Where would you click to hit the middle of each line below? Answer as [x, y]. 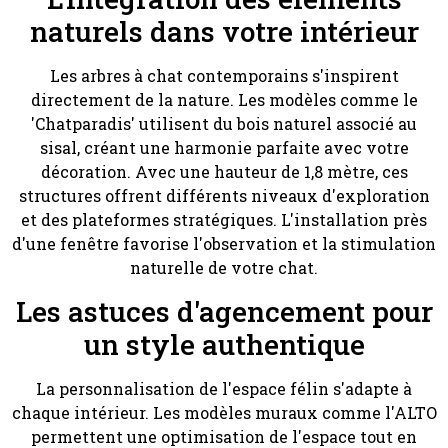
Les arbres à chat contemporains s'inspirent [224, 76]
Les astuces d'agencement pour [224, 311]
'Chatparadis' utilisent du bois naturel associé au [224, 124]
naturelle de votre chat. [224, 268]
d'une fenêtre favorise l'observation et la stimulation [224, 244]
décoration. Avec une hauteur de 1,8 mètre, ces [224, 172]
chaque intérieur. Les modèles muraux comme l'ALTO [224, 412]
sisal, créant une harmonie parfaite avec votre [224, 148]
